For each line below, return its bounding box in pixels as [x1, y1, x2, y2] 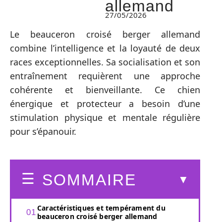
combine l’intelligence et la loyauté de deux [10, 42, 200, 54]
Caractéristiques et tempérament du [37, 203, 166, 213]
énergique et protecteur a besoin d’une [10, 98, 200, 110]
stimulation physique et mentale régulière [10, 111, 200, 123]
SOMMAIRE [42, 170, 136, 189]
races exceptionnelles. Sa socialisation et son [10, 56, 200, 68]
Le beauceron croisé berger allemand [10, 28, 200, 40]
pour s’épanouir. [10, 125, 76, 137]
